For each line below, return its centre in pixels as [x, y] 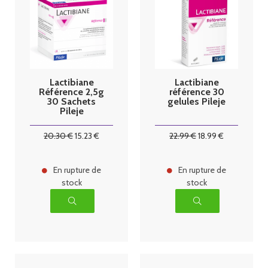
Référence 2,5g [71, 92]
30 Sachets [71, 101]
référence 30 [197, 92]
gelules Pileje [197, 101]
